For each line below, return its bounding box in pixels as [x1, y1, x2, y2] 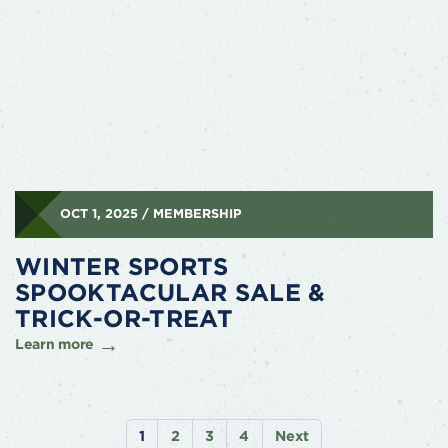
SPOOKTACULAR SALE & [15, 278, 326, 308]
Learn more [15, 336, 95, 353]
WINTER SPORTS [15, 252, 229, 282]
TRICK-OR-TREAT [15, 304, 234, 334]
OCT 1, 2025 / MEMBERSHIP [59, 206, 242, 222]
